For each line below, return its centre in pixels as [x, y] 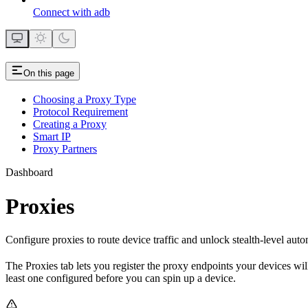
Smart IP [52, 137]
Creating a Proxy [70, 124]
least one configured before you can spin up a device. [121, 278]
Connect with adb [71, 12]
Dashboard [29, 173]
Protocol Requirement [80, 112]
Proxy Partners [65, 149]
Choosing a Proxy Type [85, 100]
